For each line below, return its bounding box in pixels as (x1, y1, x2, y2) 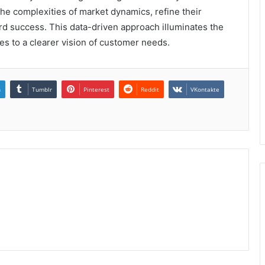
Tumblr (32, 85, 52, 94)
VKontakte (190, 85, 219, 94)
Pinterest (83, 85, 109, 94)
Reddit (141, 85, 159, 94)
